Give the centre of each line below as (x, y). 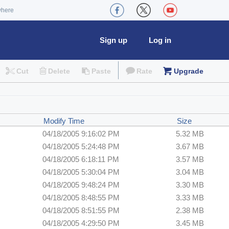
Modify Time (64, 121)
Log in (160, 40)
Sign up (113, 40)
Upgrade (188, 71)
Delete (59, 71)
